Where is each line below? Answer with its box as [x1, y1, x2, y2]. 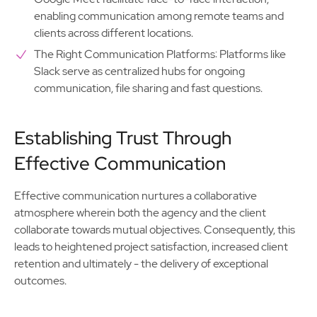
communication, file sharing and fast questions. [34, 81, 263, 96]
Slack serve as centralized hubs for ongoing [34, 64, 245, 79]
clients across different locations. [34, 25, 193, 40]
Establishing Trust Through [14, 126, 231, 150]
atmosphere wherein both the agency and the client [14, 205, 266, 220]
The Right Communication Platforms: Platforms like [34, 47, 286, 62]
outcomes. [14, 273, 67, 288]
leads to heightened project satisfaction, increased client [14, 239, 288, 254]
